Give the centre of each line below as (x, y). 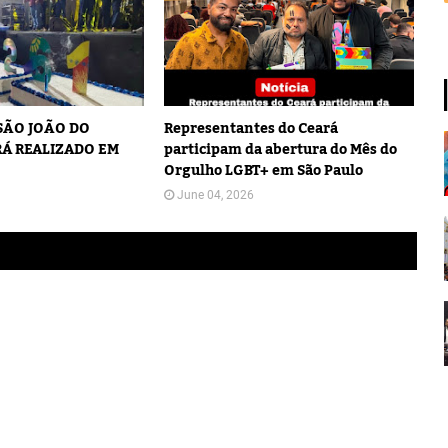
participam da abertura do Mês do (280, 150)
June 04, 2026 (215, 195)
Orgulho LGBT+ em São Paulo (263, 171)
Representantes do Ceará (250, 129)
